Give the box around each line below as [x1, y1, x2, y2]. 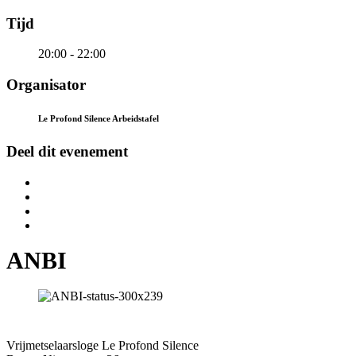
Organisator [6, 76, 86, 94]
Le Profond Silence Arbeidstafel [38, 114, 159, 123]
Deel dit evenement [6, 142, 128, 160]
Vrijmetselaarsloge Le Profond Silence [6, 339, 199, 353]
